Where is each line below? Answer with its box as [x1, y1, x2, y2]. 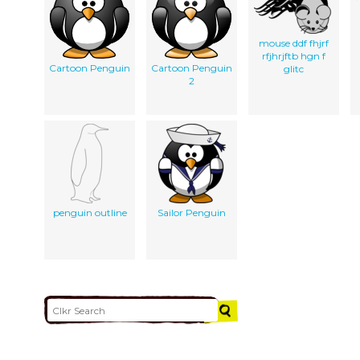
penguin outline [52, 206, 127, 219]
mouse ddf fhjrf [259, 36, 329, 49]
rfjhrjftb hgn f [262, 49, 325, 62]
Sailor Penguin [157, 206, 226, 219]
